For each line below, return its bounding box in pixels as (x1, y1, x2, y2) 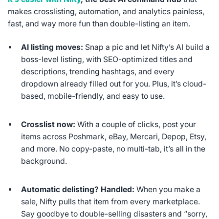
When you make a (134, 185, 201, 195)
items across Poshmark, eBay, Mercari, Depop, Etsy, (21, 132, 207, 142)
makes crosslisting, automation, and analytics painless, (7, 6, 204, 16)
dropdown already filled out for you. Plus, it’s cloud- (21, 79, 207, 89)
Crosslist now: (21, 120, 76, 130)
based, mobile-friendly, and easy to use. (21, 91, 165, 101)
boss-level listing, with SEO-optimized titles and (21, 55, 193, 65)
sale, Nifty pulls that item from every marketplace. (21, 197, 200, 207)
